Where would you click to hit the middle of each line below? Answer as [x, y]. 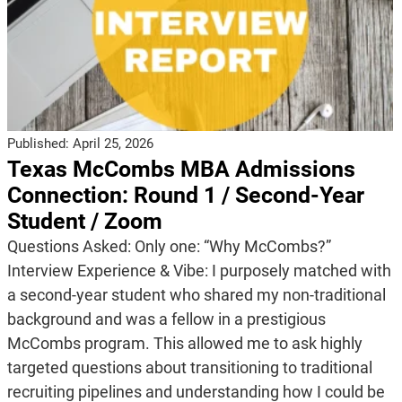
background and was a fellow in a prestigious [166, 319]
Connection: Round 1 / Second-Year [185, 195]
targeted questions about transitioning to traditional [189, 367]
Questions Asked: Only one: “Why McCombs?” [169, 246]
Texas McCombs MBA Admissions [181, 169]
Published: [39, 143]
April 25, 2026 [113, 143]
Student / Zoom [84, 221]
